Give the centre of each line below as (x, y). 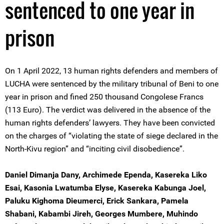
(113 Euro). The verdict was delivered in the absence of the (108, 110)
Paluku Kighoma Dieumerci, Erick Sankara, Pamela (97, 201)
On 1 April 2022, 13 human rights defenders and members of (111, 71)
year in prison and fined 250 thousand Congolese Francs (104, 97)
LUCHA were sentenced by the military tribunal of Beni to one (112, 84)
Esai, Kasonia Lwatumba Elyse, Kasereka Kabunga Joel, (105, 188)
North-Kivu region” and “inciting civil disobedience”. (95, 149)
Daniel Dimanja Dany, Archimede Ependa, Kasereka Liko (106, 175)
